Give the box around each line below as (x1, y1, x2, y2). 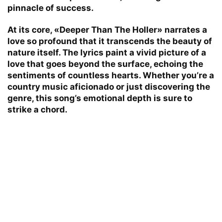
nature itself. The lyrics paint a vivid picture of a (7, 47, 206, 57)
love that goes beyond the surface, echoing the (7, 58, 203, 69)
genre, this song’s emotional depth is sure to (7, 93, 192, 103)
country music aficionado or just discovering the (7, 81, 210, 92)
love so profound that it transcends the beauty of (7, 36, 212, 46)
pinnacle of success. (7, 2, 94, 13)
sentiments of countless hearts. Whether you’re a (7, 70, 214, 80)
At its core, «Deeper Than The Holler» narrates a (7, 24, 207, 35)
